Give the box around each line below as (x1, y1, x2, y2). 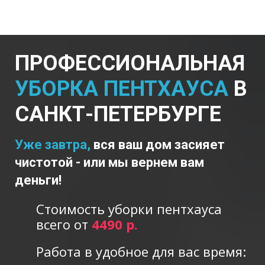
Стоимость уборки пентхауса (36, 199, 222, 218)
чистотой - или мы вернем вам (15, 154, 204, 170)
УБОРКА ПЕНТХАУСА (15, 76, 228, 101)
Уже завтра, (15, 137, 93, 152)
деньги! (15, 172, 62, 188)
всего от (36, 215, 92, 233)
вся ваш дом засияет (93, 137, 225, 152)
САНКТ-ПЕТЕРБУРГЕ (15, 101, 221, 127)
